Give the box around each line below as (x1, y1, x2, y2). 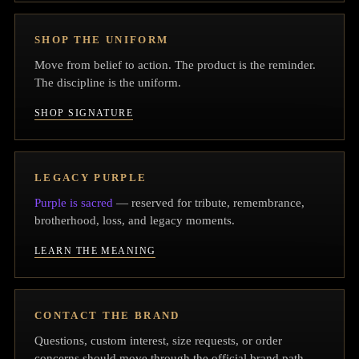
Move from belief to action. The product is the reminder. (34, 58, 316, 72)
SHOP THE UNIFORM (34, 34, 169, 46)
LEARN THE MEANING (34, 245, 156, 257)
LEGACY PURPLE (34, 171, 147, 184)
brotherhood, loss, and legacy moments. (34, 214, 235, 228)
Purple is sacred (34, 196, 113, 210)
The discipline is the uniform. (34, 76, 181, 90)
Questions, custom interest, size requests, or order (34, 334, 282, 348)
